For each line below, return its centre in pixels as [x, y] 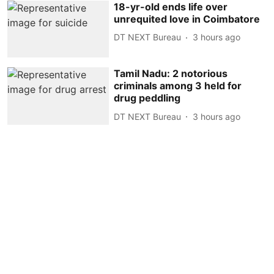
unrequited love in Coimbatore [187, 19]
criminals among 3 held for [178, 86]
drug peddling [147, 98]
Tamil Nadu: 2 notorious [171, 74]
